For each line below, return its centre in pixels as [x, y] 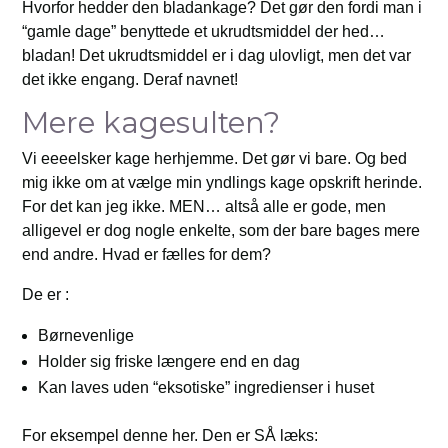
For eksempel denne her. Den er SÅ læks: [170, 436]
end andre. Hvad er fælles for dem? [147, 255]
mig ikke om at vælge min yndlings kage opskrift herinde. [222, 183]
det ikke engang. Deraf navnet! [130, 80]
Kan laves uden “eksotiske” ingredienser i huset [206, 388]
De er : [46, 295]
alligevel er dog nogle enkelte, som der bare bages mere [221, 231]
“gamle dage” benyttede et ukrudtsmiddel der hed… [204, 32]
